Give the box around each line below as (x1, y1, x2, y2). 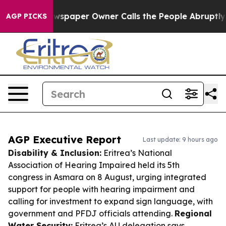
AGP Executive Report (8, 133, 121, 146)
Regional (175, 208, 212, 218)
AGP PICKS (6, 12, 47, 21)
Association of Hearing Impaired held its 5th (8, 160, 180, 170)
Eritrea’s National (101, 148, 172, 158)
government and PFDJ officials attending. (8, 208, 175, 218)
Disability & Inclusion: (8, 148, 101, 158)
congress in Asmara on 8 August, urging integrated (8, 172, 206, 182)
